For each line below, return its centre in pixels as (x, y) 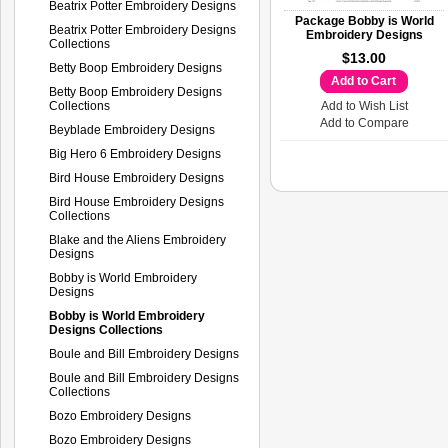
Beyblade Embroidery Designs (132, 129)
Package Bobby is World (364, 21)
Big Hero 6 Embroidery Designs (135, 153)
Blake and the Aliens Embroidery (137, 239)
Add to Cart (363, 81)
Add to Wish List (364, 106)
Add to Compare (364, 123)
